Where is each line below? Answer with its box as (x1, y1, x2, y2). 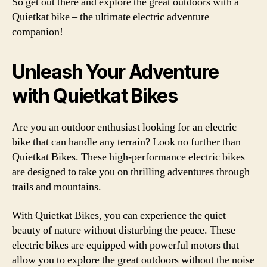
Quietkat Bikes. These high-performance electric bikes (12, 150, 245, 164)
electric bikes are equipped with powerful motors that (12, 238, 239, 252)
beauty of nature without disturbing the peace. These (12, 223, 235, 237)
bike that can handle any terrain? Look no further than (12, 135, 241, 149)
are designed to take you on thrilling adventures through (12, 165, 250, 179)
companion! (12, 25, 63, 39)
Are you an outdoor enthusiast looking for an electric (12, 120, 237, 134)
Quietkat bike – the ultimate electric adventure (12, 10, 209, 24)
